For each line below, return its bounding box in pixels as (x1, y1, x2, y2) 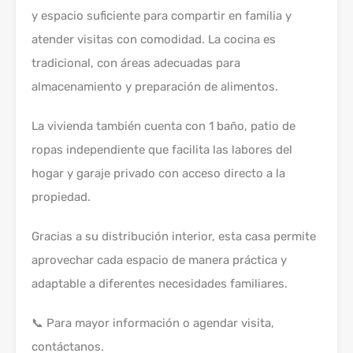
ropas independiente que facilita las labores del (32, 143, 292, 157)
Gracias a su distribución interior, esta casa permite (32, 229, 316, 243)
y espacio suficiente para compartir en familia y (32, 9, 292, 23)
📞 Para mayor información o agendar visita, (32, 316, 274, 330)
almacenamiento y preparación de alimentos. (32, 80, 278, 94)
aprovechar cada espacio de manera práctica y (32, 253, 287, 267)
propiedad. (32, 190, 91, 204)
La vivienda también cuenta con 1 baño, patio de (32, 119, 295, 133)
